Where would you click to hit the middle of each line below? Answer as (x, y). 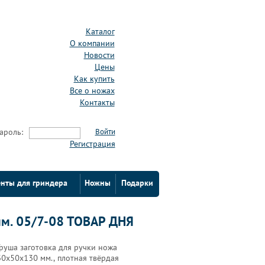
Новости (99, 56)
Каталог (100, 32)
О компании (92, 44)
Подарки (137, 184)
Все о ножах (92, 91)
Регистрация (92, 145)
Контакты (97, 103)
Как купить (94, 80)
